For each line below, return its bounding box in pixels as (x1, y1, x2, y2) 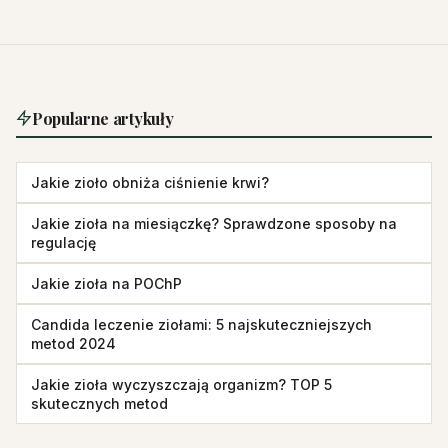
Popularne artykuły (32, 107, 174, 129)
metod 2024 (31, 334, 116, 352)
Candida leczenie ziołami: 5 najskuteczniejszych (31, 315, 372, 333)
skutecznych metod (31, 394, 168, 412)
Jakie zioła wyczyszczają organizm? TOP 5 (31, 375, 332, 393)
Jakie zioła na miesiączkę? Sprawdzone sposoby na (31, 214, 397, 232)
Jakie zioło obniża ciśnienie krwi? (31, 173, 269, 191)
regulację (31, 233, 96, 251)
